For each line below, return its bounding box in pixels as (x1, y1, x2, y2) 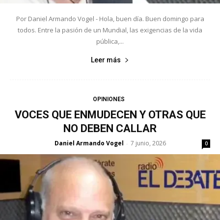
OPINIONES (93, 95, 125, 103)
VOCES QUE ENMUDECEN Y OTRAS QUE (14, 108, 206, 121)
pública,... (96, 36, 124, 46)
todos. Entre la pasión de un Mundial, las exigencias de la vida (18, 25, 202, 34)
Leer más (91, 55, 121, 64)
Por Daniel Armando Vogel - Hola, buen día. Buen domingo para (16, 14, 204, 23)
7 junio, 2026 (130, 138, 166, 147)
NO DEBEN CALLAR (63, 122, 157, 135)
